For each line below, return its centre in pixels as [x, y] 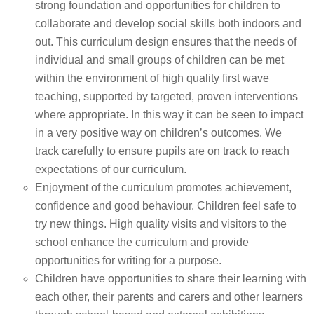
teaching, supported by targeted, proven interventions [166, 96]
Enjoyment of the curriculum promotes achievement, [163, 187]
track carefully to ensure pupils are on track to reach [162, 151]
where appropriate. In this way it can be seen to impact [169, 115]
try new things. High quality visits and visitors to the [161, 224]
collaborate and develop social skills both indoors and [168, 23]
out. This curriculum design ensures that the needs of [166, 42]
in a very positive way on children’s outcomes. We [158, 133]
